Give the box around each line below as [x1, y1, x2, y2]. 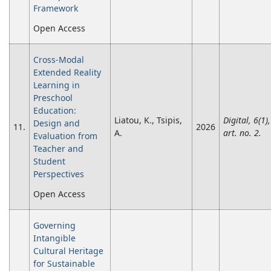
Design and [33, 117, 80, 129]
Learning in [33, 79, 80, 91]
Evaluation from [33, 130, 97, 142]
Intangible [33, 232, 76, 244]
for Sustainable [33, 258, 95, 270]
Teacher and [33, 143, 83, 155]
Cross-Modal [33, 54, 84, 66]
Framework [33, 2, 78, 15]
